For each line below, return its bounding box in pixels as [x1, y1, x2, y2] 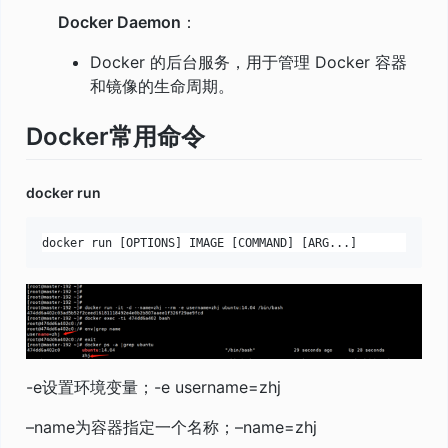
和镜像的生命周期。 [90, 75, 234, 96]
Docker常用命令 [26, 121, 205, 151]
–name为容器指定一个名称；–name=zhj [26, 416, 317, 437]
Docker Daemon [58, 11, 181, 32]
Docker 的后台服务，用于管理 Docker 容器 [90, 51, 407, 72]
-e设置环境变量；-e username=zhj [26, 376, 281, 397]
